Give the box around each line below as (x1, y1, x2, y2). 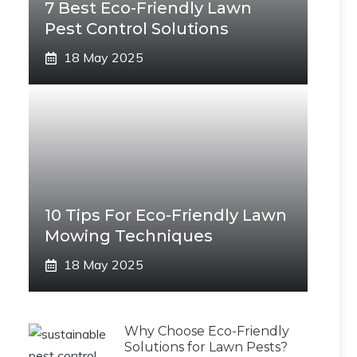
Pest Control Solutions (45, 19, 229, 38)
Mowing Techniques (45, 226, 213, 245)
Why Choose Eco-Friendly (124, 324, 289, 339)
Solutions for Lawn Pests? (124, 339, 288, 355)
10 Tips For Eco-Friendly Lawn (45, 206, 287, 225)
